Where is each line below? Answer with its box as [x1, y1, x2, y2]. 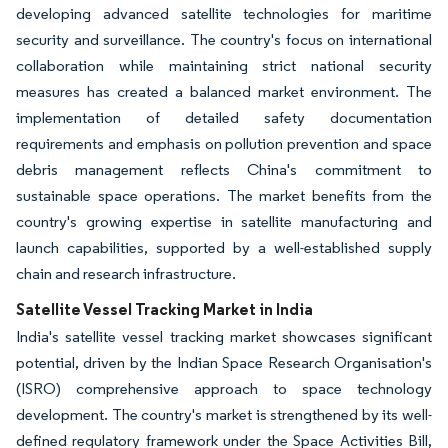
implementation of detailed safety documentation [16, 107, 432, 127]
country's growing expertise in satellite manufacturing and [16, 211, 432, 231]
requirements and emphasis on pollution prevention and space [16, 133, 432, 153]
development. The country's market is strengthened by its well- [16, 404, 432, 424]
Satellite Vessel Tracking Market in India [16, 298, 313, 319]
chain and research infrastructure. [16, 263, 236, 283]
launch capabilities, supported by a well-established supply [16, 237, 432, 257]
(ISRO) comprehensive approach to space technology [16, 378, 432, 398]
